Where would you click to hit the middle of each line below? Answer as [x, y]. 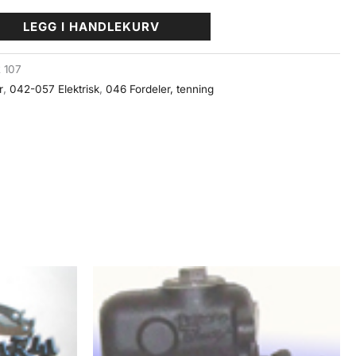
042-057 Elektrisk [55, 89]
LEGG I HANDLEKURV [91, 27]
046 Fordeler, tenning [160, 89]
